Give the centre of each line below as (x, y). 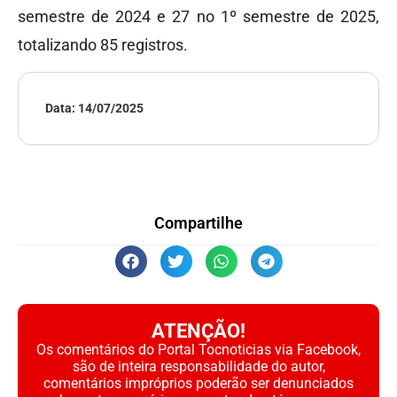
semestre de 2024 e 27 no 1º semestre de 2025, (198, 16)
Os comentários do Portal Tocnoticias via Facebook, (198, 350)
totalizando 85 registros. (103, 44)
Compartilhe (198, 223)
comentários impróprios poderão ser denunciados (198, 384)
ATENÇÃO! (198, 331)
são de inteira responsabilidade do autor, (198, 367)
